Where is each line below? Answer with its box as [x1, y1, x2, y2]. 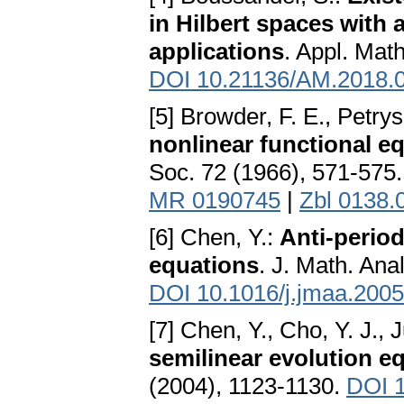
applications [149, 38, 284, 66]
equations [149, 252, 259, 280]
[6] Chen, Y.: [149, 224, 280, 252]
